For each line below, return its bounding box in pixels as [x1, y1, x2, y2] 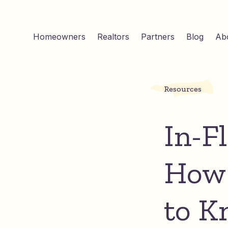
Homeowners [33, 32, 85, 42]
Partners [141, 32, 175, 42]
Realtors [97, 32, 129, 42]
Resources [164, 84, 202, 94]
